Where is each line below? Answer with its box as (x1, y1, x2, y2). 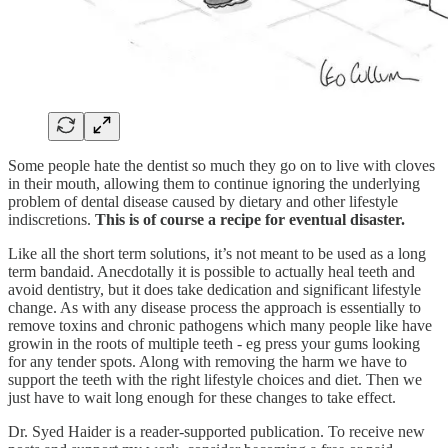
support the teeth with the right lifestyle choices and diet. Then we (8, 370, 422, 388)
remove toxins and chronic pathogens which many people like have (8, 316, 432, 334)
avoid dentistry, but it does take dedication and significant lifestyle (8, 280, 421, 298)
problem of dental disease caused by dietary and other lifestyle (8, 192, 398, 210)
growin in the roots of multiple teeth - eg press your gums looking (8, 334, 420, 352)
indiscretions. (8, 210, 95, 228)
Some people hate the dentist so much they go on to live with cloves (8, 156, 435, 174)
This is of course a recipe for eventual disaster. (95, 210, 405, 228)
